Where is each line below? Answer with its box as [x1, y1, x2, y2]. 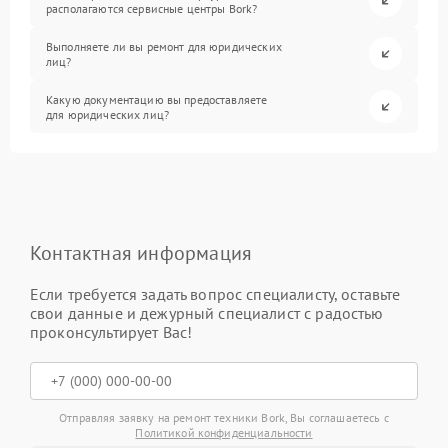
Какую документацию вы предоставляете [46, 91, 268, 107]
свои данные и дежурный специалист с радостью [30, 303, 384, 324]
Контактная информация [30, 240, 253, 267]
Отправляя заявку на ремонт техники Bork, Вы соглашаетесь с [59, 410, 389, 426]
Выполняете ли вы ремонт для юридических [46, 38, 282, 54]
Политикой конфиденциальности [135, 425, 313, 441]
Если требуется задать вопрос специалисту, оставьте [30, 284, 401, 305]
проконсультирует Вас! [30, 322, 193, 343]
